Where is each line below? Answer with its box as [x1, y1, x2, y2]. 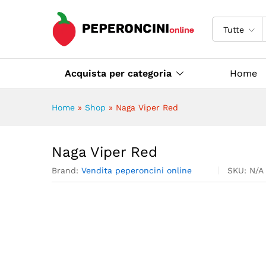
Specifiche [157, 13, 201, 23]
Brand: [52, 166, 81, 176]
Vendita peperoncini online [81, 166, 192, 176]
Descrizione [96, 13, 143, 23]
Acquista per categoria [65, 68, 172, 80]
